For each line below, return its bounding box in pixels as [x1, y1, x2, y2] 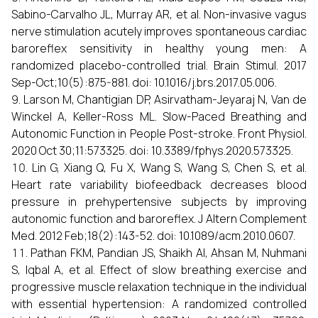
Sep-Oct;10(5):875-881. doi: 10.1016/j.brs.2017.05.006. [11, 75, 277, 90]
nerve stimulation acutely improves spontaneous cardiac [11, 23, 307, 39]
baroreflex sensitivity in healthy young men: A [11, 40, 307, 56]
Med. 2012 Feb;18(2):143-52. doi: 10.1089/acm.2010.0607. [11, 228, 295, 243]
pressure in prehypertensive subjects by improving [11, 194, 307, 209]
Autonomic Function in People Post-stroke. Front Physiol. [11, 126, 307, 141]
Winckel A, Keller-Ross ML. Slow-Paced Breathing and [11, 109, 307, 124]
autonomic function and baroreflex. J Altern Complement [11, 211, 307, 226]
